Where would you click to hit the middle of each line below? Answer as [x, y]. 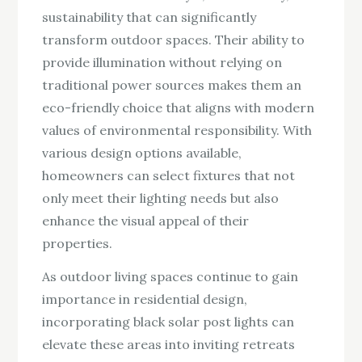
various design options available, [142, 152]
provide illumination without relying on [162, 62]
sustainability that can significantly [149, 17]
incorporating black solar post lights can [168, 321]
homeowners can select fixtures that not [169, 175]
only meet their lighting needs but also [161, 198]
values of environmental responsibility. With [177, 130]
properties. [78, 243]
